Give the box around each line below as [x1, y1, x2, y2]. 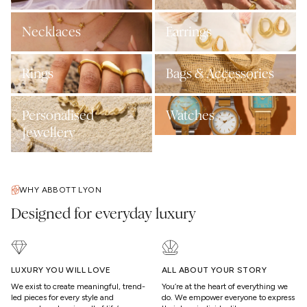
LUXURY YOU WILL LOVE [11, 265, 110, 275]
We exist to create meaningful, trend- [11, 281, 145, 291]
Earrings [166, 23, 212, 40]
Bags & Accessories [166, 65, 274, 82]
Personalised [22, 107, 94, 123]
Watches [166, 107, 214, 123]
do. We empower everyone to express [162, 292, 295, 302]
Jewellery [22, 124, 75, 140]
